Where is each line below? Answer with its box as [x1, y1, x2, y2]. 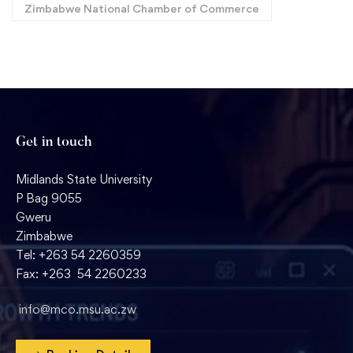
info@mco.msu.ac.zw [19, 302, 136, 318]
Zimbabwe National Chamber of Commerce [24, 2, 259, 16]
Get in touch [16, 136, 91, 150]
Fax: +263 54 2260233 [16, 266, 147, 282]
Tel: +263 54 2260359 [16, 247, 141, 263]
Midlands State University [16, 172, 152, 188]
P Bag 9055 [16, 191, 82, 206]
